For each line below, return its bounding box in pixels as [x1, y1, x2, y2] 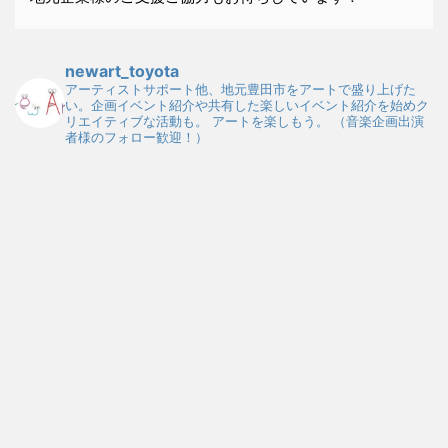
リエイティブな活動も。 [65, 113, 208, 129]
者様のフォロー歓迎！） [65, 129, 208, 145]
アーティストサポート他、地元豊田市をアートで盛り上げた [65, 81, 416, 97]
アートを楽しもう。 [208, 113, 329, 129]
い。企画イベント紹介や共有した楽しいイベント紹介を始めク [65, 97, 429, 113]
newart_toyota [65, 61, 179, 81]
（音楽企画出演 [329, 113, 424, 129]
